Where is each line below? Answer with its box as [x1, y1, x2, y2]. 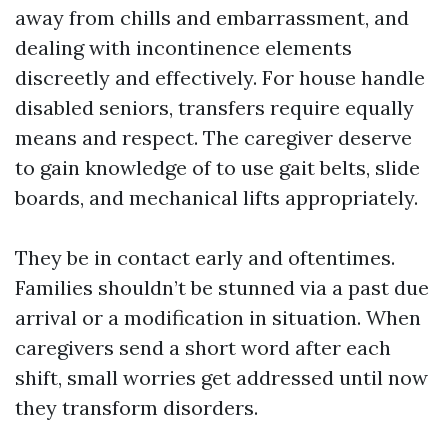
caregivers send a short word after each [15, 335, 391, 360]
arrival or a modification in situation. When [15, 305, 421, 330]
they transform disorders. [15, 395, 258, 420]
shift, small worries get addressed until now [15, 365, 428, 390]
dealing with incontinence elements [15, 35, 352, 60]
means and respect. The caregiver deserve [15, 125, 412, 150]
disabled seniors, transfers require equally [15, 95, 414, 120]
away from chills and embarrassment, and [15, 5, 409, 30]
